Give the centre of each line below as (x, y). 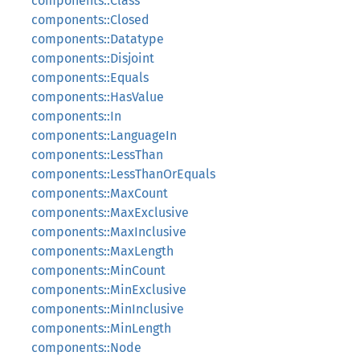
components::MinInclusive (108, 309)
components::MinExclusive (109, 290)
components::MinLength (101, 328)
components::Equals (90, 78)
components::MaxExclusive (110, 213)
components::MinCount (98, 270)
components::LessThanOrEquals (123, 174)
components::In (76, 116)
